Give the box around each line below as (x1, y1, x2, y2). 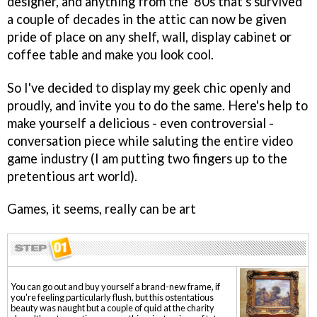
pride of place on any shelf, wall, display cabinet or (7, 28, 292, 45)
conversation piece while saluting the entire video (7, 132, 293, 149)
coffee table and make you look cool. (7, 46, 214, 62)
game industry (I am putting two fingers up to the (7, 150, 287, 166)
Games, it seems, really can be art (7, 201, 196, 217)
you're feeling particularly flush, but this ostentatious (11, 292, 214, 304)
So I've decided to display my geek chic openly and (7, 79, 291, 96)
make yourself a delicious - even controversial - (7, 115, 274, 131)
